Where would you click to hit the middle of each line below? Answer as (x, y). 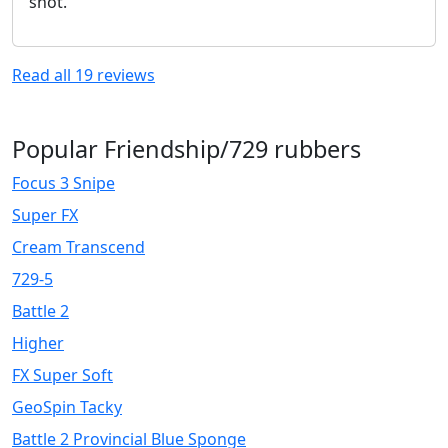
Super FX (45, 215)
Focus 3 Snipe (63, 183)
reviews (124, 75)
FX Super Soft (62, 375)
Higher (38, 343)
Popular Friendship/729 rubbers (186, 149)
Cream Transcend (78, 247)
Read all (43, 75)
